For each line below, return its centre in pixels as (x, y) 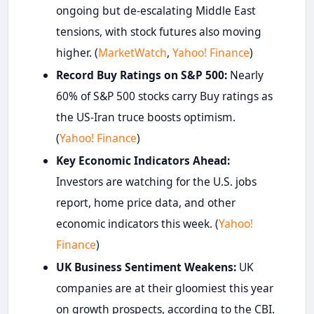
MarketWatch (132, 52)
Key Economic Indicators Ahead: (143, 160)
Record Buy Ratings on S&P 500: (141, 75)
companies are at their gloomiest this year (164, 288)
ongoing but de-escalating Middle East (156, 10)
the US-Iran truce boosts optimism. (145, 117)
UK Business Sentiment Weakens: (146, 267)
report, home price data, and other (145, 202)
